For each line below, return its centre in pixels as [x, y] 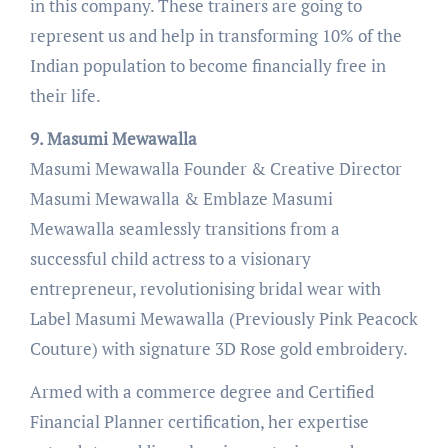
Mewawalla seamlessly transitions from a [184, 228]
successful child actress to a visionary [170, 258]
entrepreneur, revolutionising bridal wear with [205, 288]
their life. [65, 95]
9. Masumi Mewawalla [113, 138]
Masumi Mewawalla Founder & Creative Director [215, 168]
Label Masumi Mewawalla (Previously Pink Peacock [223, 318]
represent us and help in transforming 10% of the [215, 35]
